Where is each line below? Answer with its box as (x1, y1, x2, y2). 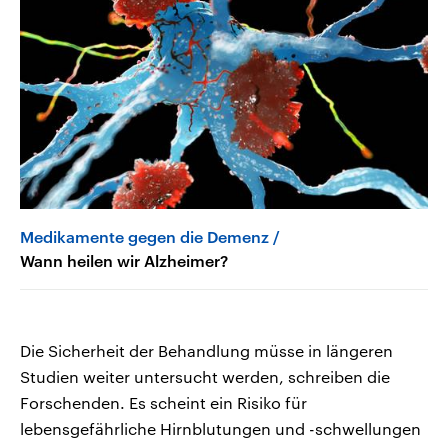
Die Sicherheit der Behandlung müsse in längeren (20, 340, 393, 360)
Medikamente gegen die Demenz (20, 226, 269, 246)
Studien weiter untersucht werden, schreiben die (20, 366, 390, 386)
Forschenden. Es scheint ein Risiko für (20, 392, 307, 412)
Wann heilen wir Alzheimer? (20, 250, 228, 270)
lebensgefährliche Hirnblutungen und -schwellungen (20, 418, 421, 438)
